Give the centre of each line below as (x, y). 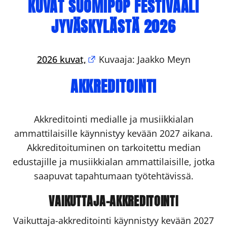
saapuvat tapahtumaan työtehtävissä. (113, 176)
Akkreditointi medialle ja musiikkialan (113, 119)
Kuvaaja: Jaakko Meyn (143, 59)
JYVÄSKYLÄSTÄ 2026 (113, 27)
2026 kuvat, (61, 59)
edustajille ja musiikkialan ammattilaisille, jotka (113, 162)
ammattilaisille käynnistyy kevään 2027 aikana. (113, 133)
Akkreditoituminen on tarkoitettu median (113, 147)
